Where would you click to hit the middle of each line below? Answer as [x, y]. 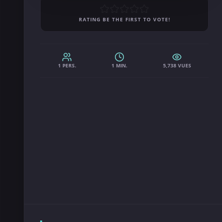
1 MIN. [120, 65]
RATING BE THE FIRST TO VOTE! [124, 19]
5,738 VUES [177, 65]
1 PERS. [67, 65]
